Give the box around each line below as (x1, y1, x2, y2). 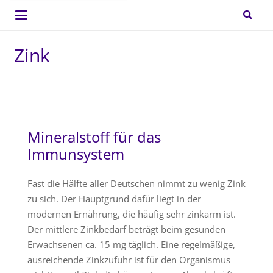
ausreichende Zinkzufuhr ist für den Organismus (27, 253, 230, 266)
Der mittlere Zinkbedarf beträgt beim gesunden (27, 223, 225, 235)
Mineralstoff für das (27, 126, 161, 147)
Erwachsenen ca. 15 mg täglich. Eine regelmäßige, (27, 238, 235, 250)
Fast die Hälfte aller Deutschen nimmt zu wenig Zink (27, 177, 246, 190)
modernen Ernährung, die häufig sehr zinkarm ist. (27, 208, 236, 220)
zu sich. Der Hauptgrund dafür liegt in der (27, 193, 201, 205)
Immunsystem (27, 143, 124, 164)
